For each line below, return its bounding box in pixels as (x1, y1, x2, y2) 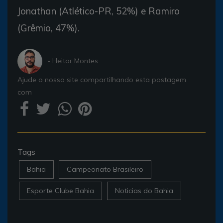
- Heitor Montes (47, 56, 98, 66)
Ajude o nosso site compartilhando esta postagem (17, 75, 186, 84)
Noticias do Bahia (115, 186, 173, 195)
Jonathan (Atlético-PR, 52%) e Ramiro (17, 4, 180, 17)
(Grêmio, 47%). (17, 21, 80, 34)
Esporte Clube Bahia (27, 186, 94, 195)
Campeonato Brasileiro (67, 164, 143, 174)
